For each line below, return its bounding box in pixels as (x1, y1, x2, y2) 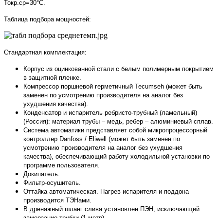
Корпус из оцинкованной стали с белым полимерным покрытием (23, 65, 214, 73)
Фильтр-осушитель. (23, 179, 81, 186)
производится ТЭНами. (23, 196, 91, 204)
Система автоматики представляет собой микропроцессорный (23, 126, 207, 134)
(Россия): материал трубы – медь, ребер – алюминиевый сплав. (23, 117, 213, 125)
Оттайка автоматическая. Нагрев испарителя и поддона (23, 187, 189, 195)
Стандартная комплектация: (4, 48, 87, 56)
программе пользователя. (23, 161, 100, 169)
